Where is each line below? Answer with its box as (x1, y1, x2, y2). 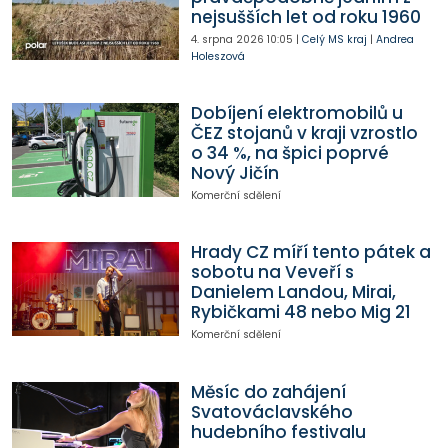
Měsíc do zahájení (190, 379, 346, 404)
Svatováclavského (190, 399, 353, 424)
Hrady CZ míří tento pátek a (190, 240, 431, 265)
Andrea (375, 31, 414, 47)
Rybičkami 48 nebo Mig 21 (190, 300, 411, 325)
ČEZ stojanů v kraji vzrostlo (190, 121, 418, 146)
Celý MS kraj (301, 31, 367, 47)
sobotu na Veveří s (190, 260, 354, 285)
